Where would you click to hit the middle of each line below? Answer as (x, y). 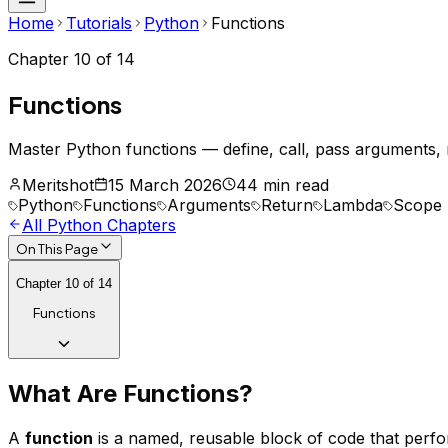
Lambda (353, 204)
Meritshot (58, 184)
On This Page (57, 248)
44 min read (282, 184)
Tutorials (99, 23)
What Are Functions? (130, 393)
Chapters (139, 224)
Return (287, 204)
